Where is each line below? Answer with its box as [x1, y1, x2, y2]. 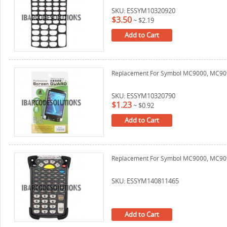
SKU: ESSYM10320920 [111, 6, 175, 15]
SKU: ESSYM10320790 [111, 91, 175, 100]
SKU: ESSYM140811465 [111, 176, 179, 185]
